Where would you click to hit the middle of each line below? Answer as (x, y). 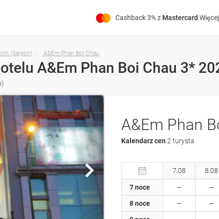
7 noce (140, 187)
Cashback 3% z (139, 18)
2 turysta (181, 141)
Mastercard (180, 18)
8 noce (140, 204)
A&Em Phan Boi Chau (71, 54)
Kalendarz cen (144, 141)
